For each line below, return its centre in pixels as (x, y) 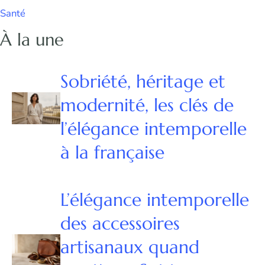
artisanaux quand (130, 247)
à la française (112, 153)
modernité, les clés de (147, 105)
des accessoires (120, 224)
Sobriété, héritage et (143, 82)
